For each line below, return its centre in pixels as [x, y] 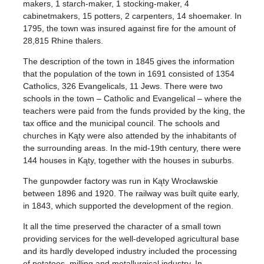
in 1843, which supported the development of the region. [128, 206]
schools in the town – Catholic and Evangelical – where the [133, 99]
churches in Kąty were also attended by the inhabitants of [130, 136]
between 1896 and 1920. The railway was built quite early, [131, 194]
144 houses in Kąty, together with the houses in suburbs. [129, 161]
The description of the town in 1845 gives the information [129, 62]
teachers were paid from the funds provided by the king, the [134, 111]
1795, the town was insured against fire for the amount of [130, 29]
